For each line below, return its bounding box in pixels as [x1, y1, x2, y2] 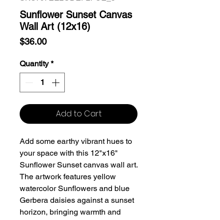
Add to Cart [55, 108, 102, 119]
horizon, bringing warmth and [20, 207, 121, 217]
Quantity [20, 59, 49, 68]
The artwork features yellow [20, 172, 116, 181]
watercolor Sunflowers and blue [20, 184, 130, 193]
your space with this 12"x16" [20, 148, 118, 158]
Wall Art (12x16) [20, 21, 90, 32]
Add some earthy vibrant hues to [20, 137, 132, 146]
